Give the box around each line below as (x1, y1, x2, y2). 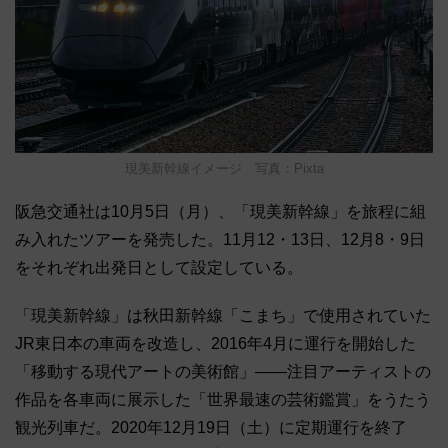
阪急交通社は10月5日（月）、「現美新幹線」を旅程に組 (15, 203, 426, 221)
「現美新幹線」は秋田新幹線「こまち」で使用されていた (15, 307, 431, 325)
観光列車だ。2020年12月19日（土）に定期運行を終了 (15, 419, 407, 437)
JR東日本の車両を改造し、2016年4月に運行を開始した (15, 335, 416, 353)
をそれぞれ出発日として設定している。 (15, 259, 303, 277)
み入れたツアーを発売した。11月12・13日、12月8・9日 (15, 231, 425, 249)
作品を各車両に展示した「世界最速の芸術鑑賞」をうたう (15, 391, 431, 409)
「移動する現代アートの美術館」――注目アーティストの (15, 363, 431, 381)
